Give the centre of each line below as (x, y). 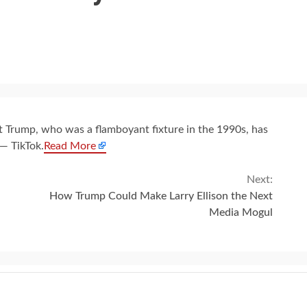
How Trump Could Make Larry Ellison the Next (161, 196)
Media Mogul (241, 212)
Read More (70, 146)
